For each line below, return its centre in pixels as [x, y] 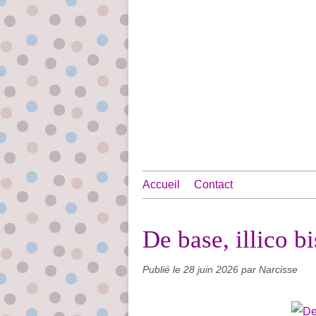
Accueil [161, 184]
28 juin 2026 [212, 269]
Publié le [163, 269]
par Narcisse [269, 269]
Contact [213, 184]
